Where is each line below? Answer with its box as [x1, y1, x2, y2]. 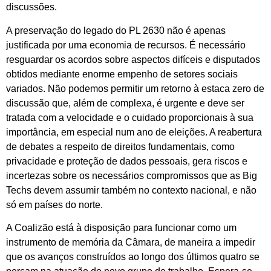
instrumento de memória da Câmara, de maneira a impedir [6, 237, 255, 247]
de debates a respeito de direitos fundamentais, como [6, 141, 235, 152]
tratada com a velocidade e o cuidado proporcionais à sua [6, 112, 253, 123]
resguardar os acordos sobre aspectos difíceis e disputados [6, 54, 260, 65]
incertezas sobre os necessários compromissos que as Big [6, 170, 257, 181]
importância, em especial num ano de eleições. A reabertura [6, 126, 262, 137]
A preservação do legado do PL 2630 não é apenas [6, 25, 226, 36]
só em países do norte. [6, 199, 103, 210]
